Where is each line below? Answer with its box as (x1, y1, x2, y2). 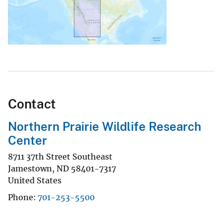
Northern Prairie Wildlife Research (8, 119, 201, 134)
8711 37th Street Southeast (8, 152, 112, 162)
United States (8, 175, 61, 186)
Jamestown (8, 164, 52, 174)
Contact (8, 96, 56, 112)
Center (8, 133, 47, 148)
